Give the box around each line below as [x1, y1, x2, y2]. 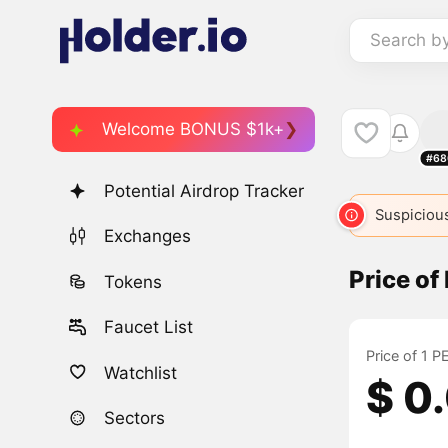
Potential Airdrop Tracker [104, 181, 305, 202]
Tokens [104, 271, 163, 292]
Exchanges [104, 226, 192, 247]
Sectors [104, 407, 166, 428]
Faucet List [104, 317, 194, 338]
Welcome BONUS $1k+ [102, 118, 284, 139]
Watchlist [104, 362, 178, 383]
